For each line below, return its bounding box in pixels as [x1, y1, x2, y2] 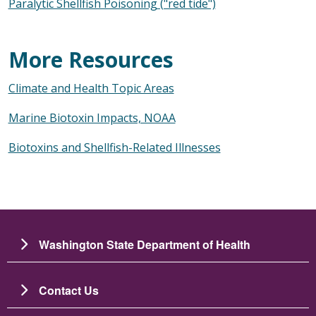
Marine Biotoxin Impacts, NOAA [8, 109, 176, 126]
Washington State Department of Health [39, 236, 250, 253]
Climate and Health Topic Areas [8, 80, 174, 96]
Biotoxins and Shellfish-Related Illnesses [8, 139, 221, 155]
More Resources [8, 44, 174, 74]
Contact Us [39, 281, 99, 298]
